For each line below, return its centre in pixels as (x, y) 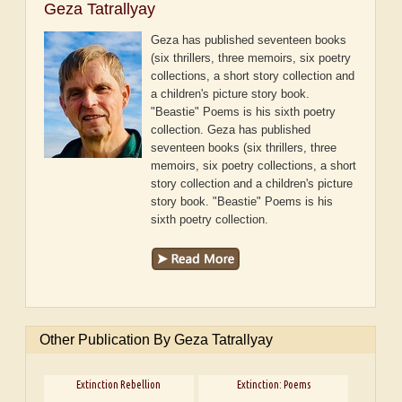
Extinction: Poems (273, 384)
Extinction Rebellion (119, 384)
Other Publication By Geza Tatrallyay (157, 340)
